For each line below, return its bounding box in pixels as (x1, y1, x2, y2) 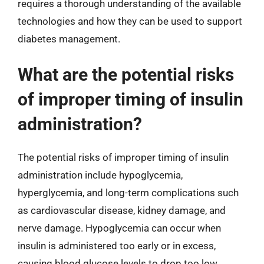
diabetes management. (18, 32, 120, 45)
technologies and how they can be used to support (18, 15, 242, 27)
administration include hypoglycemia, (18, 169, 183, 181)
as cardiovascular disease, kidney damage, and (18, 204, 226, 216)
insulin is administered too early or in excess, (18, 240, 216, 252)
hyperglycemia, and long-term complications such (18, 187, 239, 199)
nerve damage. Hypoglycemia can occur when (18, 222, 221, 234)
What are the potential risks (18, 64, 234, 85)
